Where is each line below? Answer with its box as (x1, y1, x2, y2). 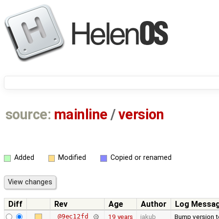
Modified (58, 153, 87, 162)
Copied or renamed (110, 153, 172, 162)
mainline (54, 106, 108, 123)
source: (5, 106, 51, 123)
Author (141, 199, 167, 209)
